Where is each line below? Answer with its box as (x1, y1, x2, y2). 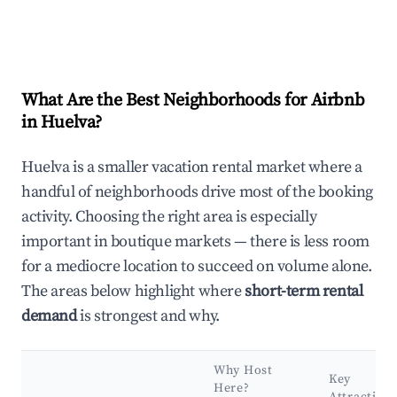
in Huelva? (21, 112, 102, 135)
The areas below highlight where (21, 281, 245, 302)
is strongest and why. (76, 306, 220, 327)
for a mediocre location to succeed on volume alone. (21, 256, 372, 277)
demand (21, 306, 77, 327)
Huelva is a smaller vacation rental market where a (21, 157, 363, 178)
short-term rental (245, 281, 363, 302)
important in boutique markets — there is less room (21, 231, 370, 253)
